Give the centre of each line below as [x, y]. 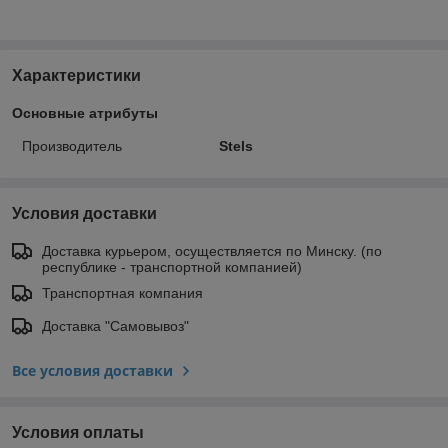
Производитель [72, 145]
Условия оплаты [78, 432]
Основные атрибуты [85, 112]
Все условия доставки [92, 370]
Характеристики [76, 75]
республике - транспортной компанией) [172, 266]
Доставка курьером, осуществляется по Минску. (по [212, 250]
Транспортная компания [122, 292]
